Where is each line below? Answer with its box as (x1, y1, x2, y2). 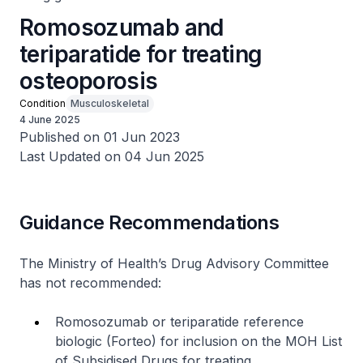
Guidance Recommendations (19, 211, 280, 234)
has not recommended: (19, 275, 161, 291)
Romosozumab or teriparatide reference (55, 314, 304, 330)
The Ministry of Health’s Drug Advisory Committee (19, 255, 329, 271)
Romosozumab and (19, 14, 224, 41)
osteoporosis (19, 67, 158, 95)
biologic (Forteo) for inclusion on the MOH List (55, 333, 342, 349)
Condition (19, 97, 66, 109)
